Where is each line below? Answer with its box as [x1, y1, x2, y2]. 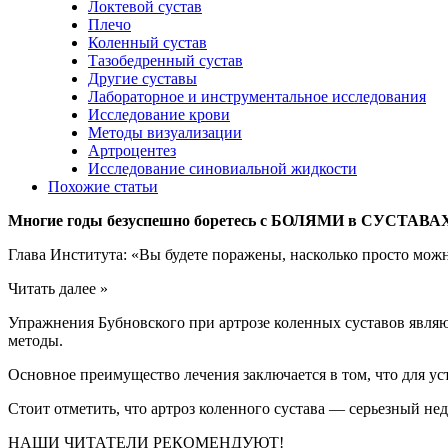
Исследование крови [88, 105, 230, 123]
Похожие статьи [48, 177, 158, 195]
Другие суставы [88, 69, 197, 87]
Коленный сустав [88, 33, 207, 51]
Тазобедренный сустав [88, 51, 243, 69]
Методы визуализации [88, 123, 242, 141]
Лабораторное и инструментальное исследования [88, 87, 426, 105]
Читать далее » [8, 279, 108, 297]
